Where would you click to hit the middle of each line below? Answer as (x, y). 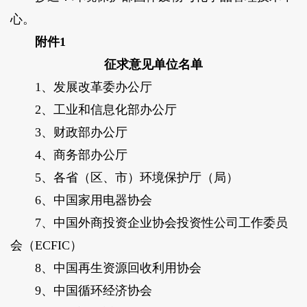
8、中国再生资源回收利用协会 (106, 268)
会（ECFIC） (46, 246)
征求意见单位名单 (153, 65)
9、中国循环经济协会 (81, 291)
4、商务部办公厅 (69, 155)
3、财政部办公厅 (69, 133)
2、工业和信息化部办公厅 (93, 110)
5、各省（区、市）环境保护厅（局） (124, 178)
